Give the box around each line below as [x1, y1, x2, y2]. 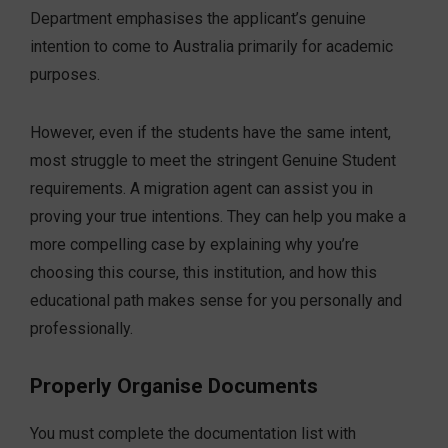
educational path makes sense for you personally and [30, 291, 402, 311]
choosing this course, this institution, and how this [30, 263, 377, 283]
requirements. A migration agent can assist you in [30, 179, 373, 199]
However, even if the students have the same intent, [30, 123, 391, 143]
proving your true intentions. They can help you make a [30, 207, 406, 227]
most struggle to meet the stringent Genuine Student [30, 151, 396, 171]
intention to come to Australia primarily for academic [30, 37, 393, 57]
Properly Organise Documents [30, 374, 318, 399]
